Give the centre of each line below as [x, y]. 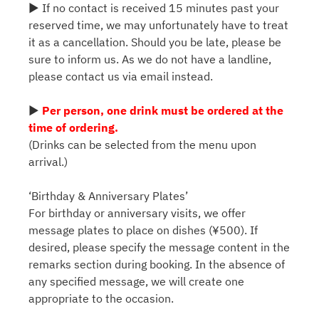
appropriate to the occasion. [101, 299]
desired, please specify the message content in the [159, 247]
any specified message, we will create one [136, 282]
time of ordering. [73, 128]
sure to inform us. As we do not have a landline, [150, 59]
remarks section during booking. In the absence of [157, 265]
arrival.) [48, 162]
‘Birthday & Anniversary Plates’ [108, 196]
